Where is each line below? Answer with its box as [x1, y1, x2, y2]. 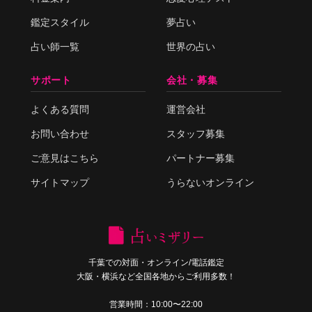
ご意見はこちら [31, 153, 99, 164]
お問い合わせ [31, 128, 89, 140]
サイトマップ [31, 177, 89, 189]
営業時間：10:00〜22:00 [109, 299, 203, 309]
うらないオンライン [166, 177, 254, 189]
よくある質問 [31, 104, 89, 116]
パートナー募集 [166, 153, 235, 164]
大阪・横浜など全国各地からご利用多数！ [77, 271, 235, 281]
